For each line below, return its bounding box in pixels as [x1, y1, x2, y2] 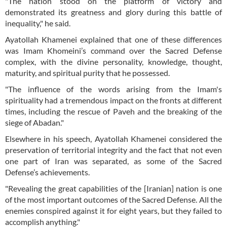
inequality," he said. [5, 18, 70, 28]
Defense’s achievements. [5, 167, 90, 177]
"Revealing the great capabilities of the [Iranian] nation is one [5, 183, 222, 194]
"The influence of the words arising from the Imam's [5, 84, 222, 94]
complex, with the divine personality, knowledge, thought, [5, 57, 222, 67]
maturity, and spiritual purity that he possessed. [5, 68, 170, 78]
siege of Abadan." [5, 118, 64, 128]
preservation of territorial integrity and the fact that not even [5, 145, 222, 155]
